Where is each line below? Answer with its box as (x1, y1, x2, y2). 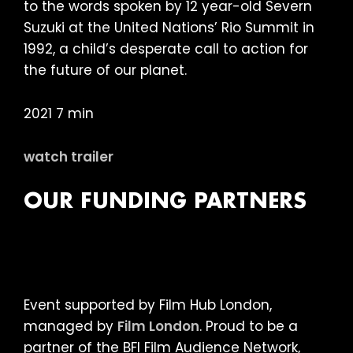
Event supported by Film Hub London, (24, 295, 272, 314)
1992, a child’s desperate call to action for (24, 39, 308, 58)
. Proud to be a (199, 316, 298, 336)
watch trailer (24, 147, 113, 166)
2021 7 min (24, 103, 94, 123)
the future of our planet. (24, 60, 187, 80)
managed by (24, 316, 117, 336)
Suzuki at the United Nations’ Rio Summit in (24, 17, 314, 37)
